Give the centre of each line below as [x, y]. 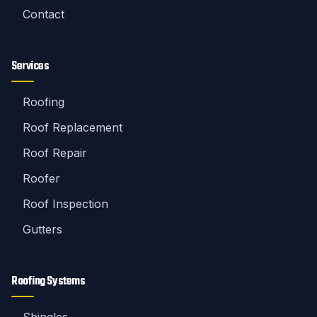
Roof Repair [55, 153]
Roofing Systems [48, 282]
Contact [44, 14]
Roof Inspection [65, 204]
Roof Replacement [73, 127]
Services [30, 67]
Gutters [42, 229]
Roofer [41, 178]
